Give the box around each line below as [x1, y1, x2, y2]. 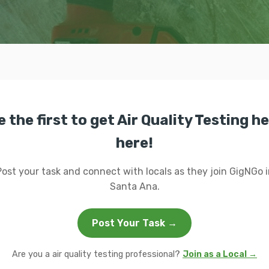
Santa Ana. [109, 181, 160, 192]
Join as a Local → [183, 249, 257, 259]
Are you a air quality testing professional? [12, 249, 183, 259]
